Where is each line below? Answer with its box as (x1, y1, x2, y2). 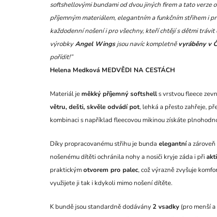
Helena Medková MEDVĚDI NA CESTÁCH (50, 65, 175, 75)
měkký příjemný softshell (81, 89, 157, 98)
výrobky (50, 39, 73, 48)
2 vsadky (153, 202, 179, 211)
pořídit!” (50, 52, 73, 62)
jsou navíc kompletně (115, 39, 178, 48)
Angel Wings (73, 39, 115, 48)
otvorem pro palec (83, 165, 138, 174)
